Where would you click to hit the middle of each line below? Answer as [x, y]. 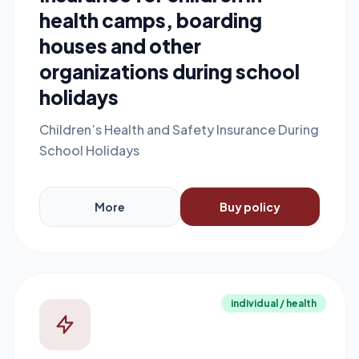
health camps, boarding [151, 20]
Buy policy [250, 207]
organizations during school [169, 71]
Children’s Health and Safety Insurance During [179, 129]
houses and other [120, 46]
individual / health [274, 303]
